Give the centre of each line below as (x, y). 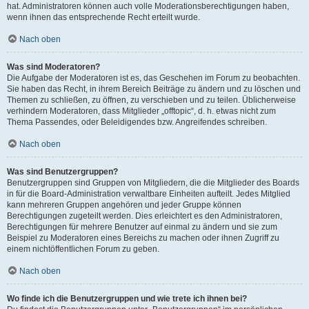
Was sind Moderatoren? (53, 67)
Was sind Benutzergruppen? (62, 172)
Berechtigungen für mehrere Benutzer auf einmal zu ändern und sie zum (142, 227)
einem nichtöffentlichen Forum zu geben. (83, 249)
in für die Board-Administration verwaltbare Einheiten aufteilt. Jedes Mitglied (149, 194)
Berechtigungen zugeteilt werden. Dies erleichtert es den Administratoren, (144, 216)
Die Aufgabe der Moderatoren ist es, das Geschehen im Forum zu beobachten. (153, 78)
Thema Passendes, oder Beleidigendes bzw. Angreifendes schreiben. (137, 122)
